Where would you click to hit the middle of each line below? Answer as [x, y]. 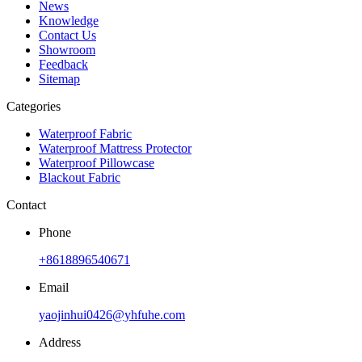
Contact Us [67, 35]
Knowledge [69, 20]
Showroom [67, 49]
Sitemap [59, 78]
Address [60, 342]
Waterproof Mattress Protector [115, 148]
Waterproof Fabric [85, 133]
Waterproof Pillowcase [97, 162]
